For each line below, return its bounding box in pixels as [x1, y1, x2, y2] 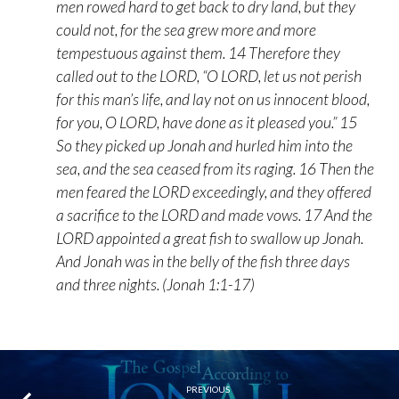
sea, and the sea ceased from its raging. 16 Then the [56, 159, 375, 178]
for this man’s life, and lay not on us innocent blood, [56, 89, 370, 109]
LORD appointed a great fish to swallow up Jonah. [56, 228, 364, 248]
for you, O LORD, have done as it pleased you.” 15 [56, 112, 358, 132]
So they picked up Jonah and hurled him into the [56, 135, 354, 155]
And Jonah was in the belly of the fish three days [56, 251, 351, 271]
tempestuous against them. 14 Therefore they [56, 43, 341, 62]
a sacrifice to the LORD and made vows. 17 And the [56, 205, 373, 224]
